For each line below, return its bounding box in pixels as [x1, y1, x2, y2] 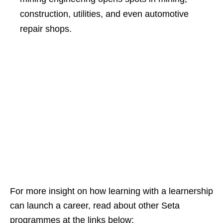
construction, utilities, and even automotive [20, 9, 189, 19]
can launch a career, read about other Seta [10, 201, 180, 211]
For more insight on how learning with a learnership [10, 186, 213, 197]
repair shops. [20, 24, 72, 34]
